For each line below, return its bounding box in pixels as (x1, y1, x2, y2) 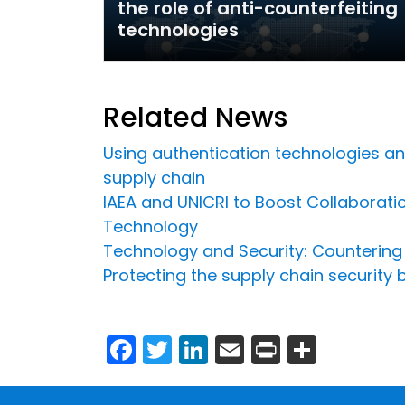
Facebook (136, 326, 273, 368)
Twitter (172, 326, 267, 368)
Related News (103, 98, 287, 137)
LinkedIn (208, 326, 320, 368)
